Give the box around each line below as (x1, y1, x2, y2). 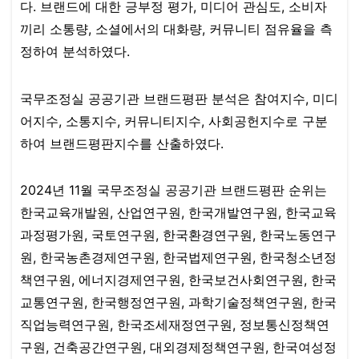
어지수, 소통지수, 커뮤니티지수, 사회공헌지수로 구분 (20, 112, 328, 129)
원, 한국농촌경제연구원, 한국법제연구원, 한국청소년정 (20, 248, 337, 265)
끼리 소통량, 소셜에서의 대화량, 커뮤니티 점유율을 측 (20, 21, 333, 38)
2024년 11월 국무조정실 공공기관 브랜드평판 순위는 (20, 181, 327, 198)
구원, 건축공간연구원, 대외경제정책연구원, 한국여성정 (20, 338, 337, 355)
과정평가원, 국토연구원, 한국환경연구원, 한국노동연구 (20, 226, 337, 243)
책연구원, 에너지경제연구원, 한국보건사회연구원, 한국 (20, 271, 337, 288)
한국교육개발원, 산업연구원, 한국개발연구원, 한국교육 (20, 204, 337, 220)
